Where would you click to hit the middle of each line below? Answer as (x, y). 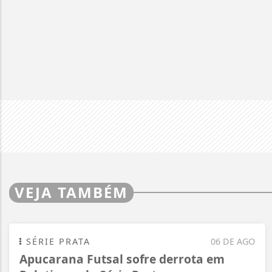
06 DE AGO (233, 241)
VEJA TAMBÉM (71, 192)
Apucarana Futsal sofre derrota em (122, 259)
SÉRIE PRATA (56, 241)
